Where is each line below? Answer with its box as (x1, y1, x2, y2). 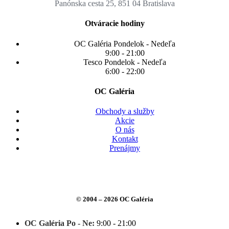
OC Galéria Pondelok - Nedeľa (74, 39, 175, 48)
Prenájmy (109, 144, 140, 153)
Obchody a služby (95, 107, 154, 116)
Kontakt (111, 134, 138, 144)
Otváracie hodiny (84, 19, 145, 28)
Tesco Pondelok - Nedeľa (83, 57, 166, 66)
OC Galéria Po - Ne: (25, 219, 95, 228)
